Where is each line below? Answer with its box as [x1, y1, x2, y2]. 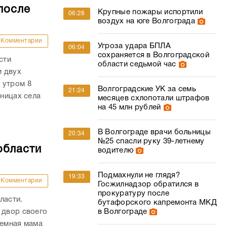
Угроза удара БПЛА [97, 43, 171, 50]
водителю [97, 147, 134, 154]
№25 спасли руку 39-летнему [97, 138, 205, 145]
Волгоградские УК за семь [97, 86, 197, 93]
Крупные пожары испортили [97, 9, 203, 16]
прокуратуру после [97, 190, 169, 197]
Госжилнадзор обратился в [97, 181, 199, 188]
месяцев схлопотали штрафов [97, 95, 210, 102]
